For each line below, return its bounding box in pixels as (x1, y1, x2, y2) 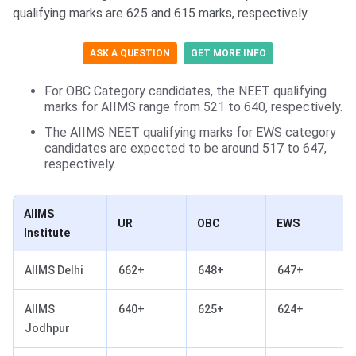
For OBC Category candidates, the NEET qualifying (44, 83, 327, 99)
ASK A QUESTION (90, 47, 170, 59)
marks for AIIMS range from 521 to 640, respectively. (44, 99, 342, 114)
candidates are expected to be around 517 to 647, (44, 140, 327, 156)
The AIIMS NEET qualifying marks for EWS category (44, 124, 336, 140)
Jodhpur (25, 321, 70, 335)
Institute (24, 226, 70, 239)
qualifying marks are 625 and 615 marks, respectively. (13, 5, 309, 21)
